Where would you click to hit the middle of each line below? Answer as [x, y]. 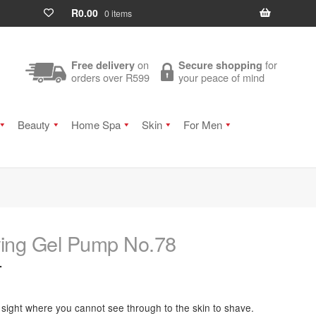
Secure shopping [221, 65]
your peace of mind [222, 78]
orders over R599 [111, 78]
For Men [202, 124]
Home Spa [96, 124]
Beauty [34, 124]
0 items [118, 13]
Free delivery [103, 65]
